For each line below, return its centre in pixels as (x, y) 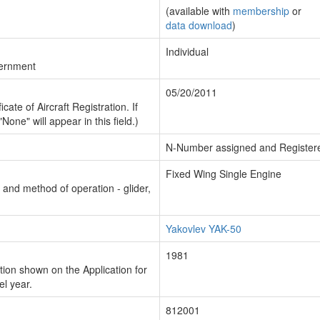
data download (199, 25)
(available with (199, 11)
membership (261, 11)
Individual (187, 51)
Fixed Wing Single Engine (224, 174)
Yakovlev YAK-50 (204, 229)
